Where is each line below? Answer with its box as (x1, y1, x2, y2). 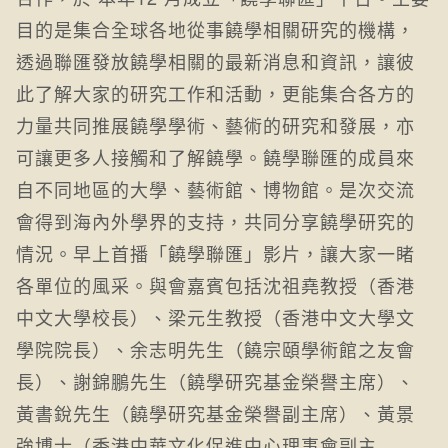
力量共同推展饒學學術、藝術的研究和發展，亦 (16, 111, 415, 138)
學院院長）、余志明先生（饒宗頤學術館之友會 (16, 335, 415, 362)
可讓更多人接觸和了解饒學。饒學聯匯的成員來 (16, 143, 415, 170)
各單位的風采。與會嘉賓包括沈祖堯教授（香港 (16, 271, 415, 298)
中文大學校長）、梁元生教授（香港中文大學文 (16, 303, 415, 330)
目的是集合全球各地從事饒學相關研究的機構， (16, 15, 415, 42)
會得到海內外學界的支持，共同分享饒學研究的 (16, 207, 415, 234)
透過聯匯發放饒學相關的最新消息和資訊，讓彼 (16, 47, 415, 74)
